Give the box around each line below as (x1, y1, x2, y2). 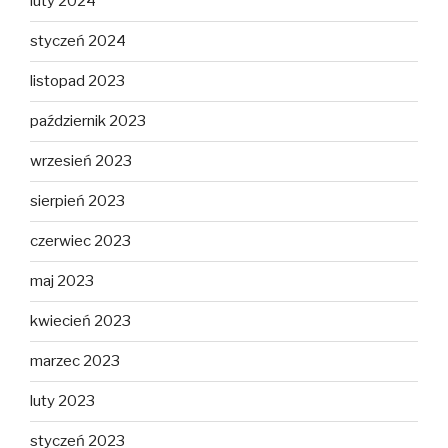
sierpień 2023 (30, 192, 125, 211)
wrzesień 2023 (30, 152, 132, 171)
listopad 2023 (30, 72, 125, 91)
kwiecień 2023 (30, 312, 131, 331)
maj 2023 (30, 272, 94, 291)
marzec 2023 (30, 352, 120, 371)
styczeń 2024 (30, 32, 126, 51)
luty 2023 (30, 392, 95, 411)
